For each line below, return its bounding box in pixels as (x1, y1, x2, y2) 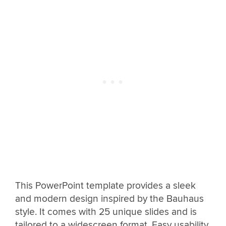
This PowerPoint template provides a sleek (15, 180, 196, 192)
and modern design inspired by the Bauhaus (15, 193, 204, 205)
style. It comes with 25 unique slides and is (15, 206, 197, 218)
